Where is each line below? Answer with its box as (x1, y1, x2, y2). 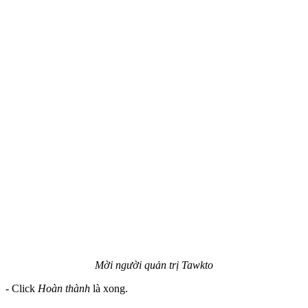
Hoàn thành (38, 283, 90, 295)
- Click (5, 283, 38, 295)
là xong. (90, 283, 128, 295)
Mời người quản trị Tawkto (95, 259, 213, 272)
